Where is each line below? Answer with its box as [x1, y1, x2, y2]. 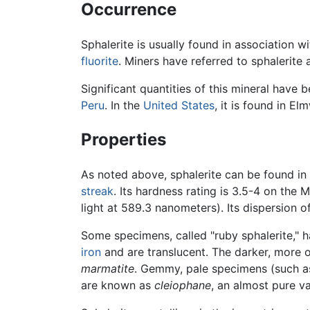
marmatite [81, 261, 134, 275]
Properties [81, 129, 166, 149]
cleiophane [154, 277, 211, 292]
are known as [81, 277, 154, 292]
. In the [104, 98, 143, 112]
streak [81, 183, 113, 198]
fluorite [81, 53, 118, 68]
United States [143, 98, 215, 112]
